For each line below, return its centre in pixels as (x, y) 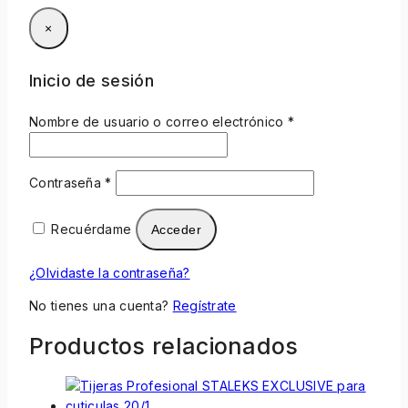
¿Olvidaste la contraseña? (110, 272)
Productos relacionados (164, 346)
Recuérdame (92, 229)
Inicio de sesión (92, 80)
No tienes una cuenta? (101, 305)
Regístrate (204, 305)
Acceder (176, 229)
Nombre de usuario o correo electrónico (158, 121)
